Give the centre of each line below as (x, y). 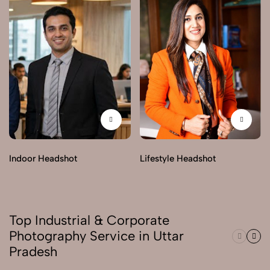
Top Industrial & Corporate (89, 221)
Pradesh (33, 252)
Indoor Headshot (43, 159)
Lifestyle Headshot (177, 159)
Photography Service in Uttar (96, 236)
